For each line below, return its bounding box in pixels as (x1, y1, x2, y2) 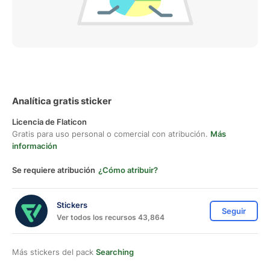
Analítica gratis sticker (12, 95, 111, 107)
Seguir (222, 206, 246, 216)
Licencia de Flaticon (12, 117, 87, 127)
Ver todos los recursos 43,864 (57, 212, 165, 222)
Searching (96, 247, 134, 257)
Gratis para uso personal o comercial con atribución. (12, 129, 210, 139)
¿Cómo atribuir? (98, 165, 158, 175)
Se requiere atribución (12, 165, 95, 175)
